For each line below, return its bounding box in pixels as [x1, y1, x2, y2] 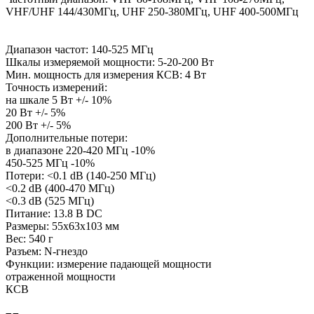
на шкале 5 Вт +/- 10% [6, 93, 111, 106]
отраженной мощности [6, 270, 116, 282]
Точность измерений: [6, 81, 107, 93]
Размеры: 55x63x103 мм [6, 219, 119, 232]
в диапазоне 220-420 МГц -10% [6, 144, 155, 156]
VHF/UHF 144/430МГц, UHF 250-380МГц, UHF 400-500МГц [6, 5, 299, 18]
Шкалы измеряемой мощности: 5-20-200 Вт [6, 55, 214, 68]
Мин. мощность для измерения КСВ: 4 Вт [6, 68, 206, 81]
